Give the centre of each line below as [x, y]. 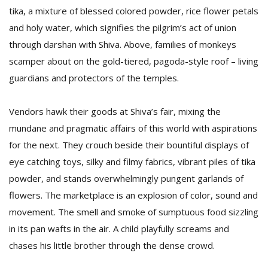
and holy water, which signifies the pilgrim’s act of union [123, 28]
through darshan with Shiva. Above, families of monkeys [123, 44]
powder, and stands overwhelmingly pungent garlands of [126, 178]
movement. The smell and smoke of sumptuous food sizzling [134, 212]
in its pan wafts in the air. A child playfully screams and [119, 229]
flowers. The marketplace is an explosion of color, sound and [133, 195]
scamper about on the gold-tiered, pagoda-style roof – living [134, 61]
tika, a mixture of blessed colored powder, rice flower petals [134, 11]
